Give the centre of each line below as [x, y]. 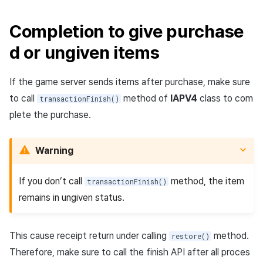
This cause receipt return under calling [89, 236]
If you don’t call [52, 181]
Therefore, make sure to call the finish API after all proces [130, 252]
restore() [190, 236]
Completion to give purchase [127, 31]
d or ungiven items [85, 53]
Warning [54, 151]
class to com [225, 99]
